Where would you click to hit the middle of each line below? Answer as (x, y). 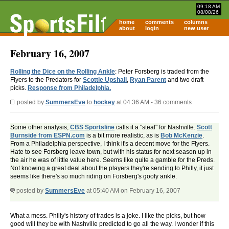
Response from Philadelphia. (69, 88)
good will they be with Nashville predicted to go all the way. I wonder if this (112, 224)
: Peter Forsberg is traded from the (162, 72)
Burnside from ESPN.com (48, 136)
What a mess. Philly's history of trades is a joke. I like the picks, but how (108, 216)
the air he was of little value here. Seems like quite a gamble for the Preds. (112, 160)
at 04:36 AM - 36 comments (153, 102)
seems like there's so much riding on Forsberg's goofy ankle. (94, 177)
